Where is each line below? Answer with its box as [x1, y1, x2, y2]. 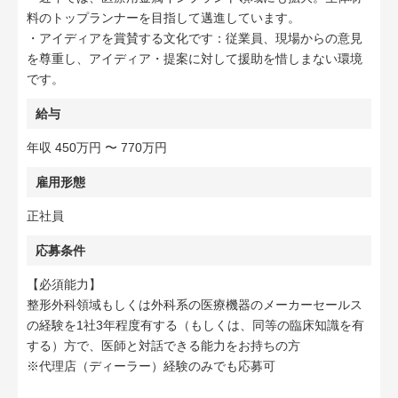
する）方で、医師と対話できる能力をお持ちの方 [27, 338, 300, 353]
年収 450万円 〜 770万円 [27, 140, 167, 155]
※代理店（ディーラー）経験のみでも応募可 [27, 359, 275, 373]
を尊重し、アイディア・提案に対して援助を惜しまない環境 [27, 52, 362, 66]
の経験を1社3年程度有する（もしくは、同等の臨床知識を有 [27, 318, 364, 332]
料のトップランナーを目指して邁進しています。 [27, 11, 300, 25]
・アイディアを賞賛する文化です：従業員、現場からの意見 [27, 31, 362, 45]
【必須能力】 [27, 277, 101, 291]
